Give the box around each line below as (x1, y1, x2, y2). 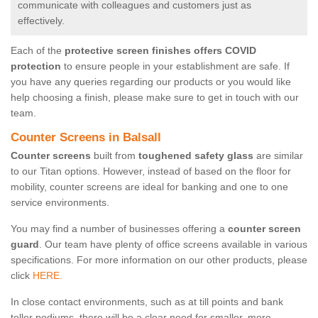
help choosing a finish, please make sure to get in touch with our (11, 92, 299, 104)
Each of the (11, 45, 65, 57)
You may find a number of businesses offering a (11, 223, 228, 235)
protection (11, 60, 61, 72)
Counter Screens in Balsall (11, 131, 161, 145)
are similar (253, 150, 303, 162)
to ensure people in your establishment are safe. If (61, 60, 290, 72)
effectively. (18, 15, 67, 27)
